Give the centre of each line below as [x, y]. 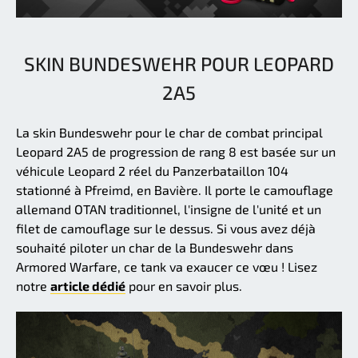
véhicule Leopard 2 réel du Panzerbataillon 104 [152, 171]
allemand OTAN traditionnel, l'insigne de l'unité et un [169, 209]
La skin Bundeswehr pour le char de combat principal [169, 133]
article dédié [88, 286]
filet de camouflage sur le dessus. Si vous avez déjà [166, 229]
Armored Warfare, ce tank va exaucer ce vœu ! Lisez [167, 267]
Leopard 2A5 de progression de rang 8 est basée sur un [176, 152]
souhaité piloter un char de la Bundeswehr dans [155, 248]
